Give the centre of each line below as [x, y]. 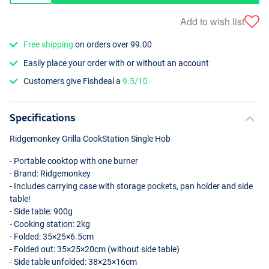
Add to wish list [212, 21]
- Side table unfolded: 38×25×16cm [73, 261]
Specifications [43, 117]
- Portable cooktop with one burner [74, 161]
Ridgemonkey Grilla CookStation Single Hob [90, 138]
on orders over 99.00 [113, 45]
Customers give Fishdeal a [73, 81]
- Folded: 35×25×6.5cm [52, 236]
